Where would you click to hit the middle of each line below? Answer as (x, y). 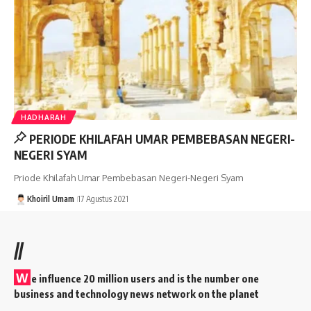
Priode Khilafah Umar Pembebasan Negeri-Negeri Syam (128, 177)
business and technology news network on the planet (136, 293)
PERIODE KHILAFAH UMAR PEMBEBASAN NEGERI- (162, 138)
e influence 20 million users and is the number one (145, 278)
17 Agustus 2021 (103, 199)
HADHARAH (44, 117)
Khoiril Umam (50, 199)
